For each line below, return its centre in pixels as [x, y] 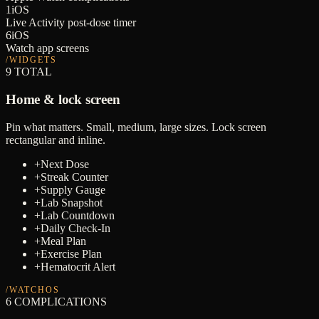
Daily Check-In [75, 228]
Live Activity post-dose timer [71, 23]
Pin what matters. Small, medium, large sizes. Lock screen [136, 127]
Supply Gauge [73, 189]
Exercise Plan [71, 253]
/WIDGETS [31, 60]
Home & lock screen [63, 99]
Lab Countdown [78, 215]
